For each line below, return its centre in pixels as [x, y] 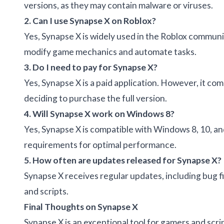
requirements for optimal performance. [100, 144]
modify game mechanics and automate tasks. [110, 51]
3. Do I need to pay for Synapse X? [91, 67]
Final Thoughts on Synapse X [81, 206]
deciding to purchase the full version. [95, 98]
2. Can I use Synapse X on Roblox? [90, 20]
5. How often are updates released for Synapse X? [123, 160]
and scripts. [46, 191]
